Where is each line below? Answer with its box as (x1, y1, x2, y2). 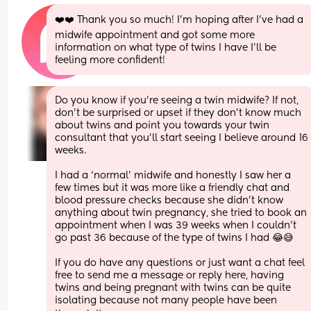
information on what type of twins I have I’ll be (55, 42, 277, 53)
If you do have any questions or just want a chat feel (55, 258, 305, 268)
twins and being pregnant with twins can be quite (55, 283, 292, 293)
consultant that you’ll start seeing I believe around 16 (55, 133, 309, 143)
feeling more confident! (55, 55, 166, 65)
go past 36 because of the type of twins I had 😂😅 (55, 233, 294, 243)
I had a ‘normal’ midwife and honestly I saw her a (55, 170, 292, 180)
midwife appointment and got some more (55, 30, 255, 40)
